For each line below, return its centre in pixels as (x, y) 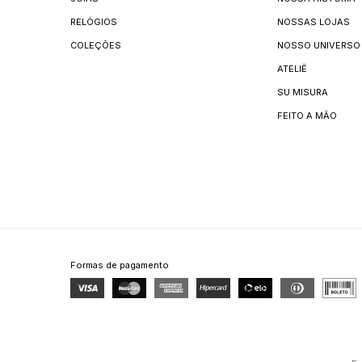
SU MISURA (303, 92)
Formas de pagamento (120, 265)
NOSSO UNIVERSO (319, 45)
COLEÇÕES (96, 45)
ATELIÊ (292, 69)
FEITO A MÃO (307, 116)
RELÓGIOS (94, 22)
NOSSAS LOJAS (314, 22)
